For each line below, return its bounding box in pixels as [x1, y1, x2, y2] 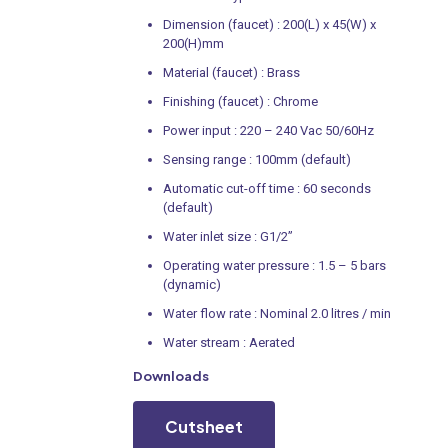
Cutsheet [165, 415, 243, 437]
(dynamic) [163, 276, 221, 292]
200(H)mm [163, 35, 224, 51]
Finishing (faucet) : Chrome [163, 93, 318, 109]
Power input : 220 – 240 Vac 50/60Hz [163, 122, 374, 138]
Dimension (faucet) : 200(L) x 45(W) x [163, 16, 376, 32]
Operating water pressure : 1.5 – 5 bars [163, 257, 386, 273]
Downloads [133, 367, 209, 384]
